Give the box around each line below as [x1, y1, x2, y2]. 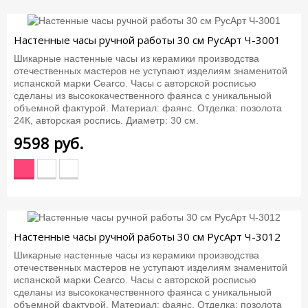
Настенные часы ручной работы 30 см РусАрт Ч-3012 [14, 230, 280, 244]
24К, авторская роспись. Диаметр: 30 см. [14, 114, 199, 126]
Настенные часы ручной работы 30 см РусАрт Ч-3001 [14, 33, 280, 47]
